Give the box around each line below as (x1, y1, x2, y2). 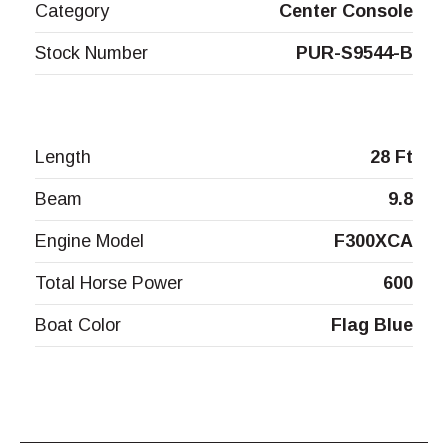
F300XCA (334, 231, 413, 252)
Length (35, 147, 91, 168)
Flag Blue (331, 315, 413, 336)
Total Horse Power (35, 273, 183, 294)
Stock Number (35, 43, 148, 64)
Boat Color (35, 315, 121, 336)
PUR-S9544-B (296, 43, 413, 64)
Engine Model (35, 231, 144, 252)
